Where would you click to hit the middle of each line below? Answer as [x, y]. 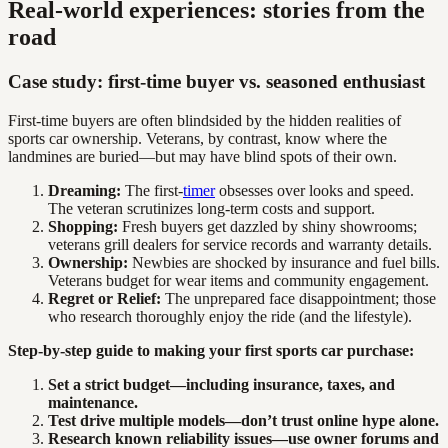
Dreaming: [84, 190]
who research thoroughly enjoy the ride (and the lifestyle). [230, 316]
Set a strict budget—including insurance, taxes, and [221, 384]
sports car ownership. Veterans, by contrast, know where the [197, 138]
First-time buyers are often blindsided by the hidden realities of [204, 120]
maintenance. [93, 402]
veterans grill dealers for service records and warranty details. [240, 244]
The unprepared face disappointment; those [298, 298]
